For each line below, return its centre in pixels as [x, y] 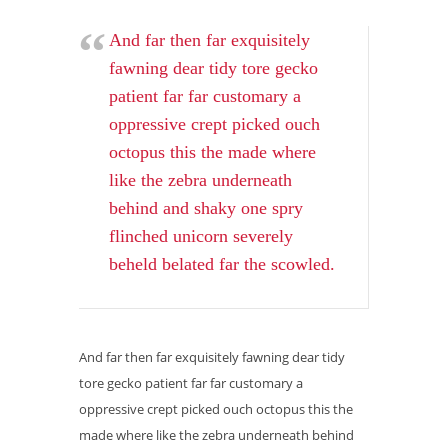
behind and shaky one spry [206, 208]
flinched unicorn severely [201, 236]
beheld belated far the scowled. [222, 264]
